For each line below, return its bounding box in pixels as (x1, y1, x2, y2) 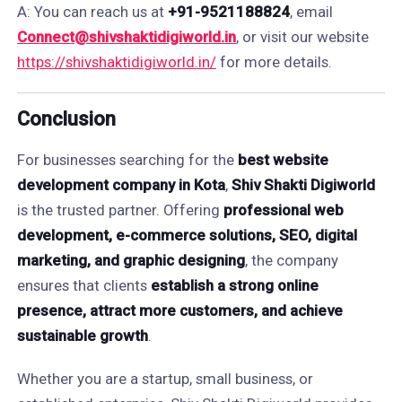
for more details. (215, 53, 332, 71)
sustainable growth (16, 327, 148, 345)
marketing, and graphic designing (16, 251, 245, 269)
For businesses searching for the (16, 151, 238, 169)
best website (237, 151, 328, 169)
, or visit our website (235, 28, 369, 46)
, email (289, 3, 333, 21)
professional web (223, 201, 344, 219)
